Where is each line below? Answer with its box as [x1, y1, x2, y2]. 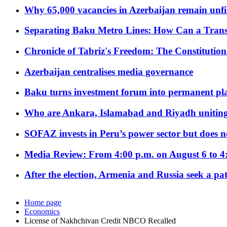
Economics [24, 207, 60, 216]
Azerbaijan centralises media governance [24, 66, 193, 77]
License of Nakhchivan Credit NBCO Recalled [24, 216, 176, 225]
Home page [24, 198, 61, 207]
